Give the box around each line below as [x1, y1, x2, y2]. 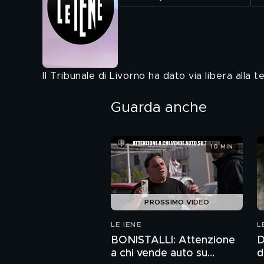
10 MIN [210, 143, 233, 150]
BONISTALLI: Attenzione [111, 235, 235, 246]
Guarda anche [111, 101, 207, 115]
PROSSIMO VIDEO [144, 199, 209, 206]
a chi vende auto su [111, 248, 207, 259]
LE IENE [111, 221, 141, 228]
